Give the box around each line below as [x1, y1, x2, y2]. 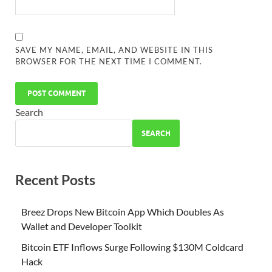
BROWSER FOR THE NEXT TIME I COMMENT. [15, 56, 203, 67]
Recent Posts [15, 171, 95, 189]
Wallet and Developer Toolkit [21, 220, 142, 232]
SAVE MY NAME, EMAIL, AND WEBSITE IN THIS [15, 45, 214, 55]
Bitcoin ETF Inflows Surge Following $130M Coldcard [21, 240, 243, 253]
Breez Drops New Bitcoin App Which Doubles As [21, 205, 224, 217]
